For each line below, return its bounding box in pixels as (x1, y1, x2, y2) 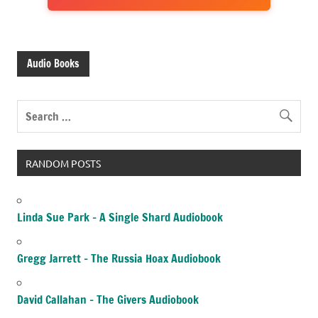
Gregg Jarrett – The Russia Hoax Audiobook (17, 250, 221, 266)
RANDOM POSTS (25, 156, 101, 170)
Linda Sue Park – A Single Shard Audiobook (17, 209, 223, 225)
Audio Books (27, 55, 79, 71)
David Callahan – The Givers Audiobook (17, 291, 199, 307)
